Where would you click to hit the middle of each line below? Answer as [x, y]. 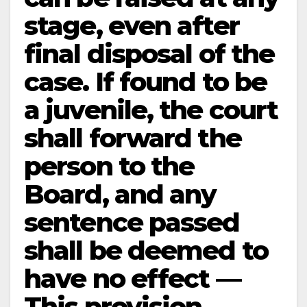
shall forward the [133, 138]
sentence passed [132, 222]
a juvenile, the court [151, 110]
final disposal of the [149, 54]
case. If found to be [146, 82]
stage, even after [132, 26]
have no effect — [132, 279]
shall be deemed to [146, 250]
